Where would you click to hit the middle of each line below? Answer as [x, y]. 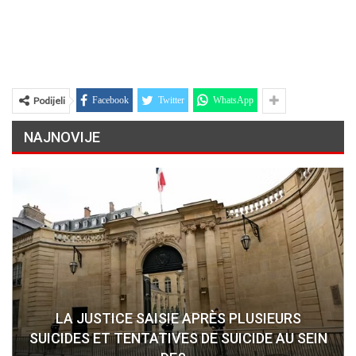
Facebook [110, 101]
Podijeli [49, 101]
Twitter [171, 101]
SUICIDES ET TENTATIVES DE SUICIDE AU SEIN [178, 338]
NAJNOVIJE [62, 137]
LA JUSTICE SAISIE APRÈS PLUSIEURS [178, 318]
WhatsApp [233, 101]
